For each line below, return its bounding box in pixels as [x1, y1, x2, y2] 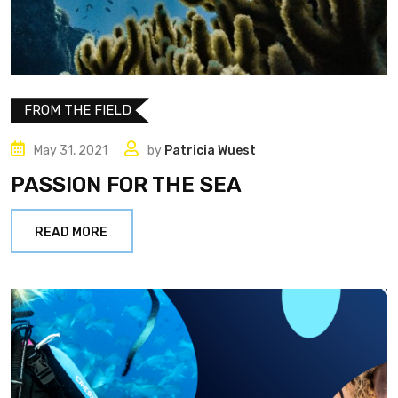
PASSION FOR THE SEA [11, 172, 242, 198]
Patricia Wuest [164, 143, 256, 159]
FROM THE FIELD [24, 102, 131, 119]
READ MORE [35, 225, 107, 241]
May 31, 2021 [34, 143, 107, 159]
